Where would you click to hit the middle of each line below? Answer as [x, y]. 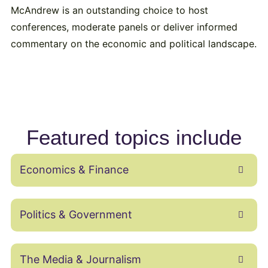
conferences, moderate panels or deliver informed [124, 27]
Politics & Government [76, 215]
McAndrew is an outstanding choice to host [109, 10]
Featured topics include [134, 138]
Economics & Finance [74, 170]
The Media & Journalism [80, 260]
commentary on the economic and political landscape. [133, 44]
